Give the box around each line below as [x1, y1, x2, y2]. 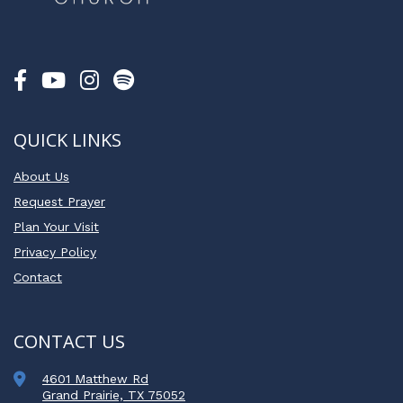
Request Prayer [13, 194, 105, 210]
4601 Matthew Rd [42, 372, 148, 387]
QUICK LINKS [13, 128, 121, 153]
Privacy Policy [13, 245, 96, 260]
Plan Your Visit [13, 219, 99, 235]
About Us [13, 169, 69, 184]
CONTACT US [13, 329, 125, 354]
